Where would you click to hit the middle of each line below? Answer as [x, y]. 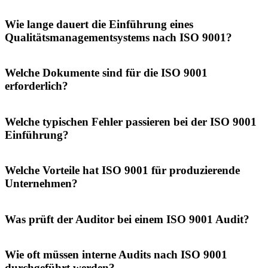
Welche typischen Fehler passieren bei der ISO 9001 [131, 121]
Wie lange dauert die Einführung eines [99, 24]
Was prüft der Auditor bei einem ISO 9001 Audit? [127, 219]
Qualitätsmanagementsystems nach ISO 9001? [118, 37]
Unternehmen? [41, 184]
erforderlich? [36, 86]
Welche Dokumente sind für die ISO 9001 [106, 73]
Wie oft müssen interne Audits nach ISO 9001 [116, 255]
